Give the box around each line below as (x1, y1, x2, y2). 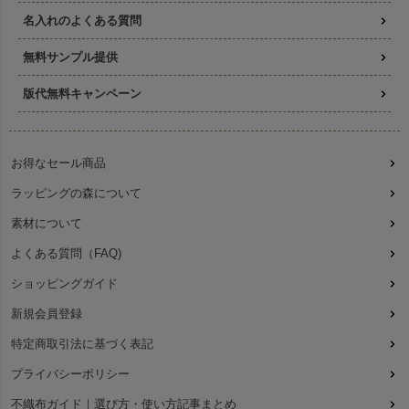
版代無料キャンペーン (23, 86, 142, 100)
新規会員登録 (11, 306, 82, 320)
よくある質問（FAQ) (11, 246, 121, 260)
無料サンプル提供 (23, 49, 118, 64)
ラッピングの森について (11, 185, 142, 200)
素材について (11, 215, 82, 230)
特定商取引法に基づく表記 (11, 336, 153, 351)
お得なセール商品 (11, 155, 106, 170)
